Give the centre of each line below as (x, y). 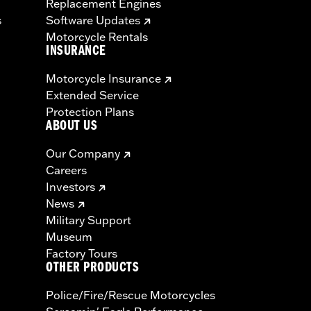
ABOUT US (72, 128)
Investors (70, 187)
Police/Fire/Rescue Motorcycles (131, 295)
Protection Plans (90, 112)
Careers (66, 170)
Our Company (83, 154)
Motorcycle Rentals (97, 37)
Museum (69, 237)
